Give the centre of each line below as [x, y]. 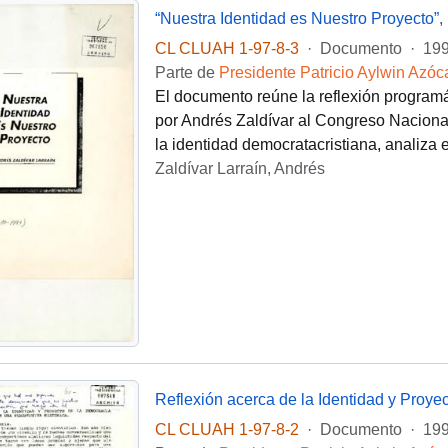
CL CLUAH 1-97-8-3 [226, 49]
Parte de [186, 73]
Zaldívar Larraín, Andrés [239, 169]
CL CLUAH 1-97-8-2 [226, 430]
